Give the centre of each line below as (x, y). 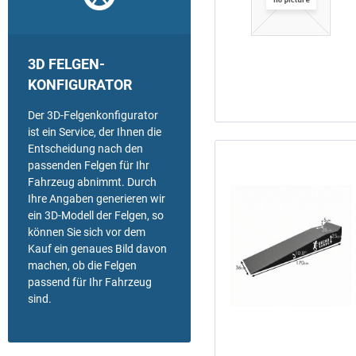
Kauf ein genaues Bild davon (97, 249)
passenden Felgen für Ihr (89, 166)
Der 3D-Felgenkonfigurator (93, 116)
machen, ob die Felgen (82, 266)
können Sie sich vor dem (87, 232)
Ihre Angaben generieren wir (97, 199)
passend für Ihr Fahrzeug (90, 282)
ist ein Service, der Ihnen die (95, 132)
